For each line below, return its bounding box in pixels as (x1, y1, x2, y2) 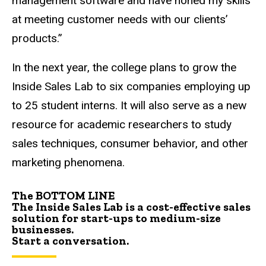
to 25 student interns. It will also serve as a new (12, 98, 246, 112)
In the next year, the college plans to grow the (12, 60, 236, 74)
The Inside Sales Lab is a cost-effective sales (12, 199, 251, 214)
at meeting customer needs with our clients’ (12, 12, 228, 27)
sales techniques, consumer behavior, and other (12, 136, 248, 150)
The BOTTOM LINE (12, 188, 115, 202)
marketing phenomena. (12, 155, 125, 169)
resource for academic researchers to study (12, 117, 232, 131)
